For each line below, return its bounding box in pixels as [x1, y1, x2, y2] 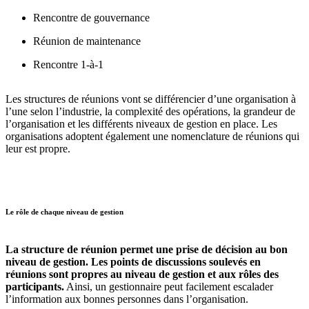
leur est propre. [6, 142, 70, 154]
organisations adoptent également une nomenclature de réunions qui [6, 130, 299, 142]
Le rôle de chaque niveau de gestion [6, 207, 123, 216]
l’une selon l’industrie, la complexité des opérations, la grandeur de [6, 105, 295, 117]
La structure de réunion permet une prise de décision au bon [6, 243, 288, 256]
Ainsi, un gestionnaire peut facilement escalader [64, 281, 273, 293]
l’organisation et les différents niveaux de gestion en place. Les [6, 117, 277, 130]
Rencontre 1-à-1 [33, 58, 103, 70]
